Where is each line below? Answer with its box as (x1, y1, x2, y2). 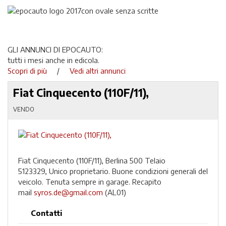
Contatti (31, 208, 62, 217)
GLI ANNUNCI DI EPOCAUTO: (8, 44, 103, 54)
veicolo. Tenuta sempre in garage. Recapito (18, 177, 161, 186)
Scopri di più (8, 66, 55, 75)
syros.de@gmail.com (34, 188, 103, 197)
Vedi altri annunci (70, 66, 126, 75)
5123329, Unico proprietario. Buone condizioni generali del (18, 166, 208, 176)
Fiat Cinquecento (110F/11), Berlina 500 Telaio (18, 156, 165, 165)
